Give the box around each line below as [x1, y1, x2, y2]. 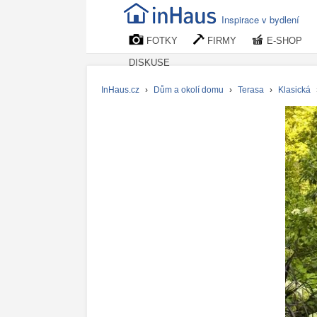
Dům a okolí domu [154, 85, 224, 94]
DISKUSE [129, 57, 170, 68]
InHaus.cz [101, 85, 139, 94]
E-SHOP [264, 35, 302, 46]
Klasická [278, 85, 311, 94]
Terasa [238, 85, 264, 94]
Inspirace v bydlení [221, 13, 299, 26]
